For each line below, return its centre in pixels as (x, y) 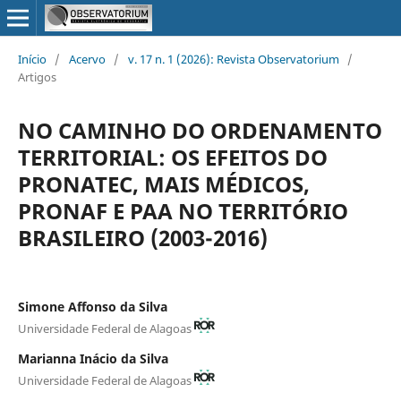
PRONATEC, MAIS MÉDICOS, (163, 183)
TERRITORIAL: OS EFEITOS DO (172, 157)
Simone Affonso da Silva (92, 306)
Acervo (87, 59)
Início (32, 59)
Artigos (37, 77)
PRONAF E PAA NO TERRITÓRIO (183, 210)
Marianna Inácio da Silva (93, 358)
